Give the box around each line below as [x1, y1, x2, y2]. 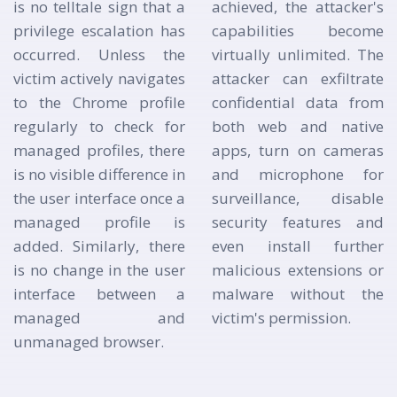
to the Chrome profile [13, 92, 185, 113]
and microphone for [212, 164, 384, 185]
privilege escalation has [13, 20, 185, 42]
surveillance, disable [212, 188, 384, 209]
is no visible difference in [13, 164, 185, 185]
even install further [212, 236, 384, 257]
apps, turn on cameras [212, 140, 384, 161]
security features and [212, 212, 384, 233]
